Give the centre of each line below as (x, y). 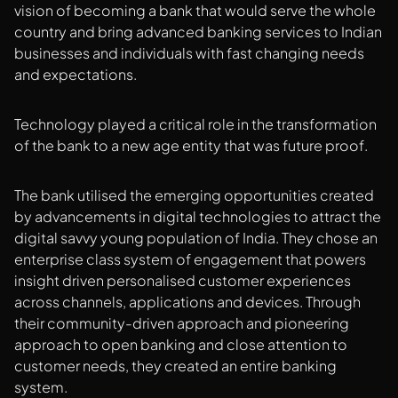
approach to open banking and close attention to (181, 345)
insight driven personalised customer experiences (183, 281)
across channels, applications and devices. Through (187, 302)
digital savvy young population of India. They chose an (196, 238)
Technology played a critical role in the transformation (195, 124)
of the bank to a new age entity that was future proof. (191, 146)
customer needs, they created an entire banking (175, 366)
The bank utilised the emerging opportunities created (194, 195)
